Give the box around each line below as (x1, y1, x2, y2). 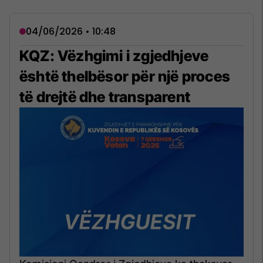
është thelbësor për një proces (19, 67, 231, 85)
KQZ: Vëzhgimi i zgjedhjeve (19, 46, 209, 65)
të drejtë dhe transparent (19, 87, 190, 106)
